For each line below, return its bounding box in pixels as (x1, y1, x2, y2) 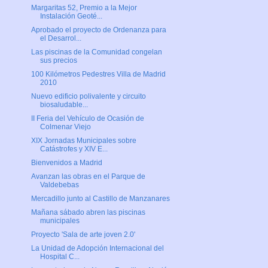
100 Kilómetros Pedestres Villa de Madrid (31, 70, 166, 79)
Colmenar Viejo (39, 123, 91, 132)
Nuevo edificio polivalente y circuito (31, 92, 146, 101)
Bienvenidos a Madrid (31, 159, 102, 167)
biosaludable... (39, 100, 88, 109)
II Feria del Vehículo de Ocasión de (31, 114, 144, 123)
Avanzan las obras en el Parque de (31, 172, 145, 181)
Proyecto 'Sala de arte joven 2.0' (31, 230, 135, 239)
